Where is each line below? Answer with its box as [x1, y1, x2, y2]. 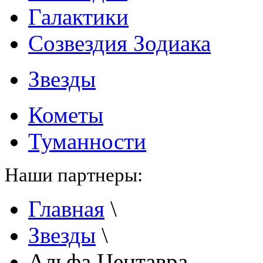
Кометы [28, 102, 103, 127]
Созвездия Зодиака [28, 31, 211, 56]
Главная [28, 196, 104, 221]
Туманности [28, 129, 146, 154]
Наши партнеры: [5, 164, 143, 186]
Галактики [28, 4, 129, 29]
